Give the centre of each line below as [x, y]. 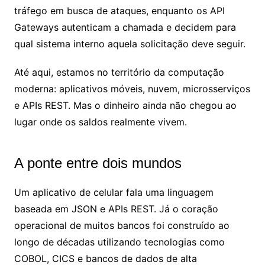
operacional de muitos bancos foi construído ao [122, 225]
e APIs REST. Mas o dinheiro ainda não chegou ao [125, 105]
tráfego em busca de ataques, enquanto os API [119, 11]
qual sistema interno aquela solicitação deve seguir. [130, 44]
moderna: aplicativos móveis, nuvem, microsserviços [132, 89]
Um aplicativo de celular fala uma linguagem [114, 192]
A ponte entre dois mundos [98, 163]
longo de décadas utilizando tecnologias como [119, 242]
